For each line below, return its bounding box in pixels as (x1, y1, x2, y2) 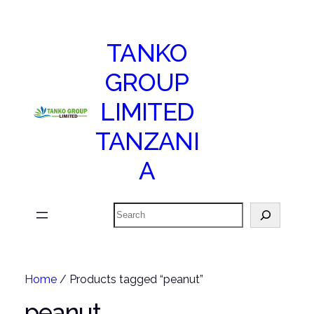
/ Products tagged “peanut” (56, 272, 203, 286)
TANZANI (95, 127, 199, 156)
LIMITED (100, 97, 194, 127)
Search (113, 201, 142, 212)
